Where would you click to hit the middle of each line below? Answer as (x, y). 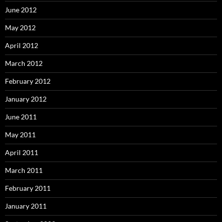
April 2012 (22, 45)
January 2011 (26, 206)
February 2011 (28, 188)
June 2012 (21, 9)
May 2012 (20, 27)
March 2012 (24, 63)
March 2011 (24, 170)
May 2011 (20, 134)
